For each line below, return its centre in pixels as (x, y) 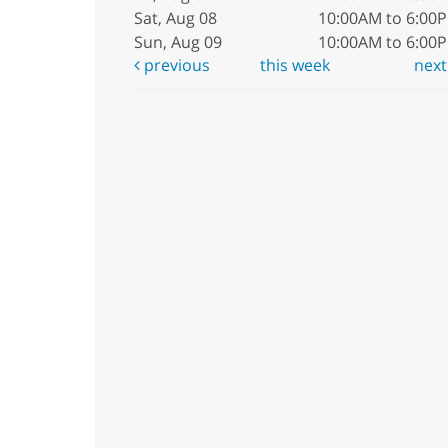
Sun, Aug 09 (177, 42)
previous (174, 65)
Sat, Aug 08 (175, 18)
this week (295, 65)
